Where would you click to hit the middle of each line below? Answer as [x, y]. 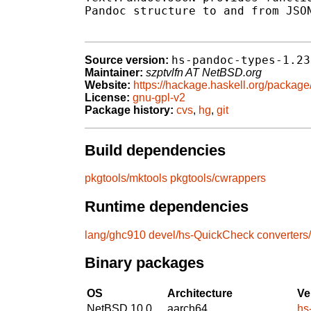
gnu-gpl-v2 [159, 98]
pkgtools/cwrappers [218, 178]
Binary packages [144, 263]
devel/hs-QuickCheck [201, 235]
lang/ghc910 [115, 235]
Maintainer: [114, 73]
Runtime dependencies [167, 207]
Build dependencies [155, 150]
